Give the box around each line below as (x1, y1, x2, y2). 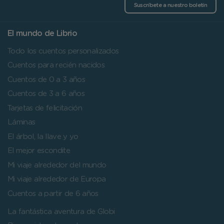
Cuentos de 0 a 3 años (7, 75, 85, 83)
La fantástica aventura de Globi (7, 207, 115, 215)
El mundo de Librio (7, 29, 77, 37)
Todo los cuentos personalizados (7, 47, 119, 55)
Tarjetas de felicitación (7, 104, 82, 112)
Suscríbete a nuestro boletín (133, 2, 207, 8)
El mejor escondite (7, 147, 70, 155)
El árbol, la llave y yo (7, 132, 78, 140)
